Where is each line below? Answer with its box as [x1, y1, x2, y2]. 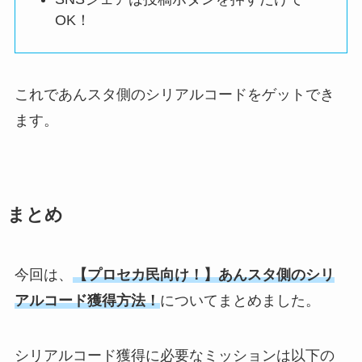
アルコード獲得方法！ [14, 293, 160, 309]
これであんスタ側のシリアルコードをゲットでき [14, 86, 335, 103]
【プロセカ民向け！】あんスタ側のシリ [72, 267, 335, 284]
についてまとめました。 [159, 293, 320, 309]
